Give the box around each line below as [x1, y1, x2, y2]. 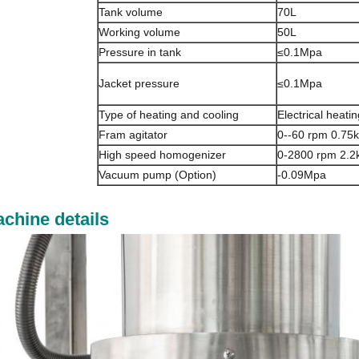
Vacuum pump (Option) [98, 168, 216, 182]
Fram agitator [98, 128, 167, 142]
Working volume [98, 26, 180, 39]
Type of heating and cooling [98, 108, 239, 122]
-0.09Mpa [276, 168, 326, 182]
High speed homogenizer [98, 148, 226, 162]
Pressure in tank [98, 46, 181, 59]
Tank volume [98, 6, 163, 19]
